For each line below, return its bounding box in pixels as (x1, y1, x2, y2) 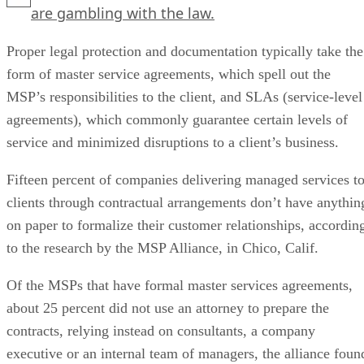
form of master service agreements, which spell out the (6, 65, 331, 82)
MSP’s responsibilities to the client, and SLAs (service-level (6, 88, 362, 105)
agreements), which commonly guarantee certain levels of (6, 110, 348, 128)
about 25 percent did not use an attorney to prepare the (6, 299, 329, 316)
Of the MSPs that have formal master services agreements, (6, 276, 353, 293)
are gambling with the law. (31, 2, 214, 23)
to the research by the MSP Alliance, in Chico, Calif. (6, 239, 318, 256)
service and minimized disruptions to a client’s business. (6, 133, 339, 150)
